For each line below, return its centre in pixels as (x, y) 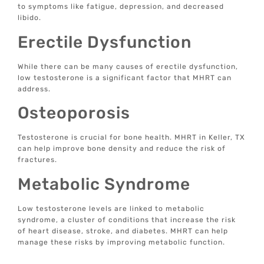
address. (34, 89)
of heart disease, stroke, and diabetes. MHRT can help (123, 231)
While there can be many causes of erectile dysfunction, (128, 66)
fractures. (38, 160)
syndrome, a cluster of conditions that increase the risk (127, 220)
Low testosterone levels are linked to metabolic (111, 208)
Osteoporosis (74, 113)
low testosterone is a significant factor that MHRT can (125, 77)
